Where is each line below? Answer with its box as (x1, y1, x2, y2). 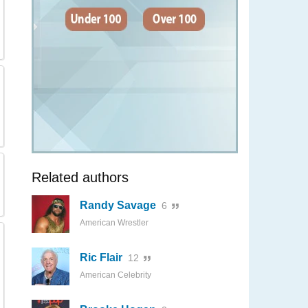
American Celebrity (80, 270, 151, 280)
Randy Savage (80, 199, 156, 211)
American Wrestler (80, 218, 148, 228)
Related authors (32, 170, 129, 185)
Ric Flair (80, 252, 122, 263)
